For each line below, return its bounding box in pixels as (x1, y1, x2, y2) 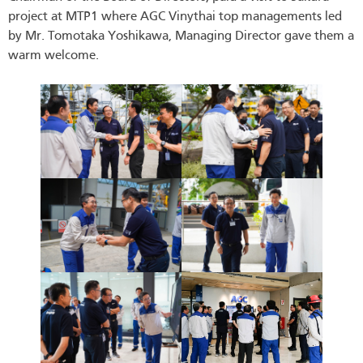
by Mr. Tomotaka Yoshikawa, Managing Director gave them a (8, 30, 354, 44)
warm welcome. (8, 49, 99, 63)
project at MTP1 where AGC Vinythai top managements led (8, 11, 342, 24)
